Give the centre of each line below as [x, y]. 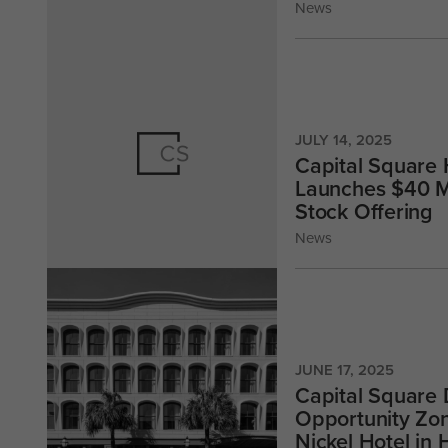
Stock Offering [364, 212]
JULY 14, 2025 [344, 139]
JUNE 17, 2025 [345, 369]
